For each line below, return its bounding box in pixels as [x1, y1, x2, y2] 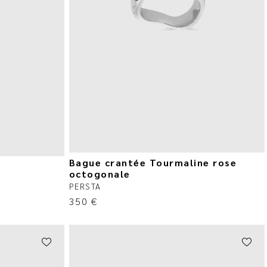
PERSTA [69, 181, 101, 192]
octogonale [69, 167, 131, 181]
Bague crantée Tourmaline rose [69, 156, 237, 169]
